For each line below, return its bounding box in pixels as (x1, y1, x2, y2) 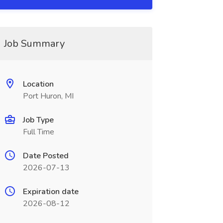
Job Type (22, 114, 54, 125)
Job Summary (3, 37, 65, 50)
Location (22, 79, 54, 90)
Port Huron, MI (22, 91, 74, 102)
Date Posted (22, 150, 69, 161)
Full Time (22, 126, 54, 137)
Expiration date (22, 186, 79, 197)
